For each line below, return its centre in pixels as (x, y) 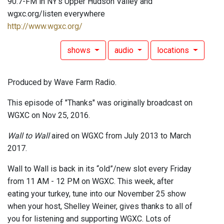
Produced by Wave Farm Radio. (62, 82)
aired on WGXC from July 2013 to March (121, 136)
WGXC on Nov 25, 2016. (49, 115)
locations (174, 50)
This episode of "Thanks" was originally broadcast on (100, 103)
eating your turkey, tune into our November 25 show (97, 194)
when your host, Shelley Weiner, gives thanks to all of (100, 206)
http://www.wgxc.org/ (45, 26)
